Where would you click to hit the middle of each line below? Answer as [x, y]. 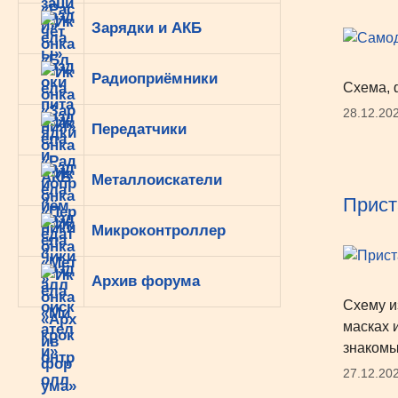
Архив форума [146, 281]
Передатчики [139, 129]
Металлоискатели [157, 180]
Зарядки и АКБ [147, 28]
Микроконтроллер [159, 231]
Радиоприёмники [155, 79]
